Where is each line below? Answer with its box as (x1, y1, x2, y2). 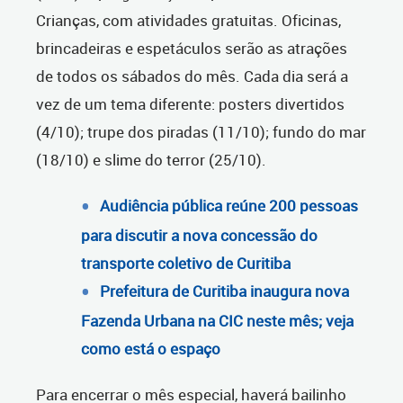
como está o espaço (81, 338, 220, 360)
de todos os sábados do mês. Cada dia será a (36, 66, 348, 87)
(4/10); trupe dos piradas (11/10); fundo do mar (36, 121, 366, 143)
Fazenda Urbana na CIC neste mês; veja (81, 310, 354, 332)
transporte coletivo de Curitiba (81, 253, 291, 274)
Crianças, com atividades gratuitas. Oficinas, (36, 10, 341, 31)
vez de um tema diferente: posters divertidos (36, 94, 345, 115)
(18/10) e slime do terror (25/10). (36, 149, 270, 171)
